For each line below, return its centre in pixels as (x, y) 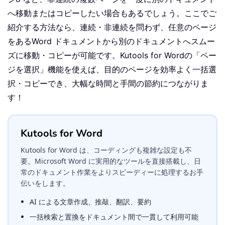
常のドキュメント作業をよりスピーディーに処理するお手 (112, 172)
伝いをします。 (45, 183)
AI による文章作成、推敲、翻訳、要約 (90, 201)
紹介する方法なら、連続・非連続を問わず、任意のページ (112, 27)
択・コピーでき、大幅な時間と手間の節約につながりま (108, 83)
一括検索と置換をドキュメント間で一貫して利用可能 (114, 216)
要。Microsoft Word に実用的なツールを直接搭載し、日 (111, 161)
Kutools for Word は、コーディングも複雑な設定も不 (106, 150)
